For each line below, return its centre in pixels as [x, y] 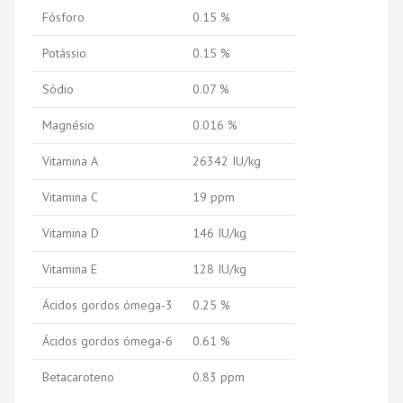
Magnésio [68, 125]
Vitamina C [70, 197]
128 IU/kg [219, 269]
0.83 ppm [219, 376]
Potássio [64, 53]
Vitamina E [70, 269]
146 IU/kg [219, 233]
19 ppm [214, 197]
